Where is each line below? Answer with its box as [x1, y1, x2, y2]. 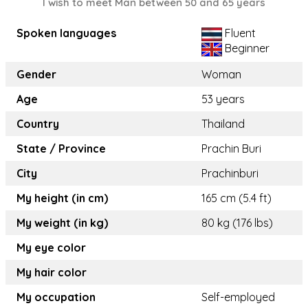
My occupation [16, 290, 96, 305]
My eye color [16, 241, 86, 255]
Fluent [222, 26, 256, 41]
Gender [16, 67, 56, 82]
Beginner [222, 41, 269, 56]
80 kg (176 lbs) [201, 216, 273, 230]
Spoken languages [16, 26, 116, 41]
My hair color [16, 265, 87, 280]
